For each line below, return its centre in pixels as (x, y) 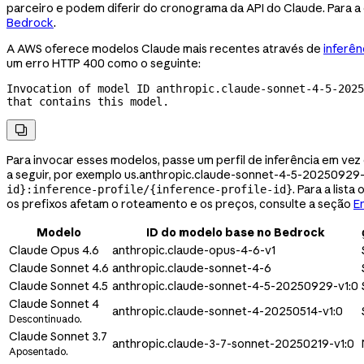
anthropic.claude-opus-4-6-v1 (194, 250)
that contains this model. (88, 101)
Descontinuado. (45, 318)
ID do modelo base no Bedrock (235, 232)
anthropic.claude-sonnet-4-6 (192, 268)
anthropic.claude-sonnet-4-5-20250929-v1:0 (235, 286)
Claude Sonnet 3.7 (58, 336)
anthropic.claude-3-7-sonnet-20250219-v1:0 (233, 343)
